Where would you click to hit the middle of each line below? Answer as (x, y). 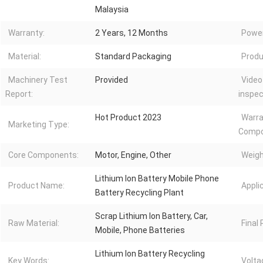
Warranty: (26, 33)
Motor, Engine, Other (133, 155)
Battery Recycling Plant (139, 193)
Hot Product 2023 (128, 118)
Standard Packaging (133, 57)
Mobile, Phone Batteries (140, 230)
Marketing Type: (39, 125)
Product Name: (36, 186)
